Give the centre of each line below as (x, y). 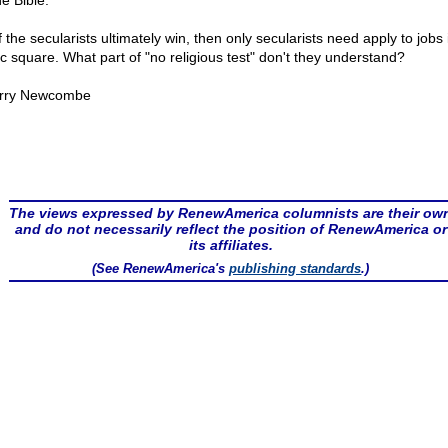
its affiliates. (230, 245)
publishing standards (295, 268)
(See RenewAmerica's (161, 268)
